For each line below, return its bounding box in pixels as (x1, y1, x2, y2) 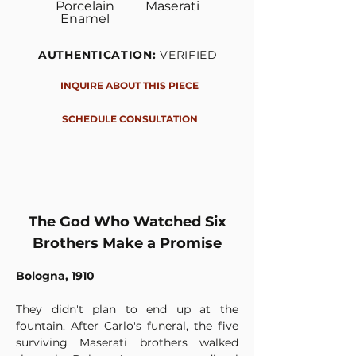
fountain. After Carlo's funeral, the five (16, 319, 238, 333)
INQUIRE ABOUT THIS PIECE (60, 79, 199, 91)
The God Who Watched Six (28, 213, 226, 230)
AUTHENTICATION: (38, 48, 161, 62)
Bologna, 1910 (16, 269, 95, 283)
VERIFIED (160, 48, 218, 62)
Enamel (60, 11, 110, 26)
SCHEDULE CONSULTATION (61, 112, 198, 125)
